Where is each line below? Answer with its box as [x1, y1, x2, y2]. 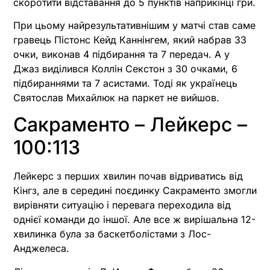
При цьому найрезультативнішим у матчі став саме [13, 19, 256, 31]
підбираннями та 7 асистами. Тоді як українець [13, 77, 237, 89]
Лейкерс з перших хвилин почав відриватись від [13, 170, 243, 183]
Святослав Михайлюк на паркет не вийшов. [13, 91, 219, 104]
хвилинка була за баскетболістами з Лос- [13, 228, 211, 240]
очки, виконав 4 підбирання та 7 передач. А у [13, 48, 230, 60]
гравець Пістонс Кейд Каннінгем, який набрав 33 [13, 33, 246, 46]
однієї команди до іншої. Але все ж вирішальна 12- [13, 213, 256, 226]
